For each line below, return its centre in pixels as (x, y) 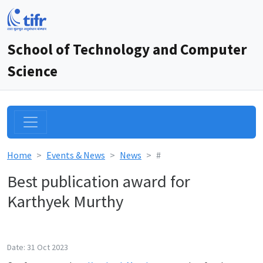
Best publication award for (99, 181)
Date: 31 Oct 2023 (38, 247)
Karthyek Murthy (65, 201)
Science (32, 71)
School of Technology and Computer (127, 49)
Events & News (76, 155)
